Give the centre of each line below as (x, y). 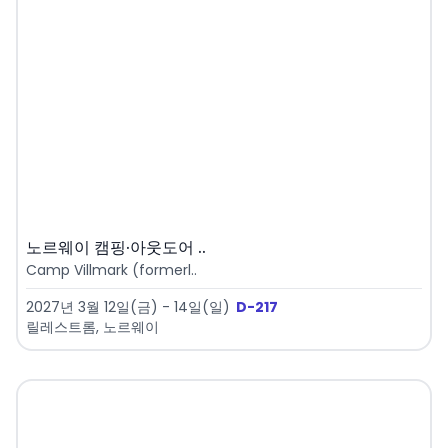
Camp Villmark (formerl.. (111, 270)
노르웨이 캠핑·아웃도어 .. (116, 248)
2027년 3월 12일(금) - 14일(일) (128, 307)
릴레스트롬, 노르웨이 (92, 327)
